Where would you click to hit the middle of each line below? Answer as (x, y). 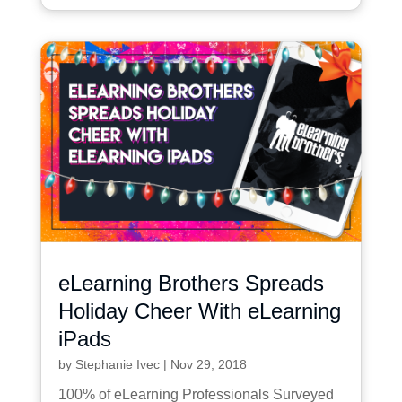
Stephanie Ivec (117, 364)
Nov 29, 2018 (208, 364)
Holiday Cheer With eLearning (199, 310)
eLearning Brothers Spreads (191, 283)
